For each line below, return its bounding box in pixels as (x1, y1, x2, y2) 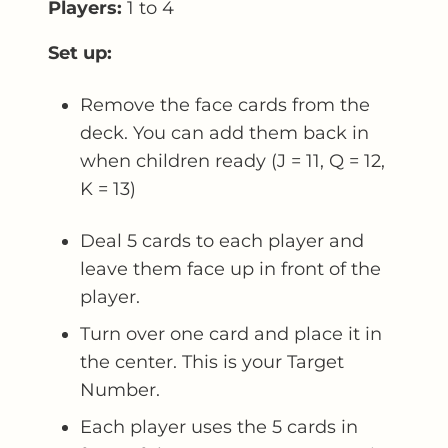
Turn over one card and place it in (80, 323, 382, 345)
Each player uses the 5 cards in (80, 416, 358, 438)
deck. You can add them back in (80, 122, 369, 144)
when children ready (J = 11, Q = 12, (80, 150, 385, 172)
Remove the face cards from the (80, 94, 370, 116)
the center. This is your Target (80, 351, 344, 373)
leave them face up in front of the (80, 258, 381, 280)
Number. (80, 379, 165, 401)
